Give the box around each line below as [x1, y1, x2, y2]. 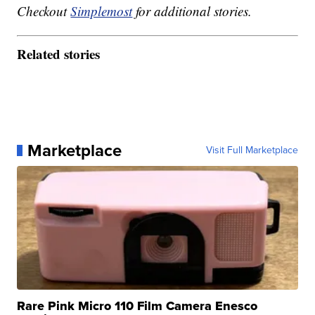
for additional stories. [132, 2, 252, 20]
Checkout [17, 2, 71, 20]
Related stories [17, 44, 101, 63]
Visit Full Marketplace [205, 142, 298, 157]
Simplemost [70, 2, 133, 20]
